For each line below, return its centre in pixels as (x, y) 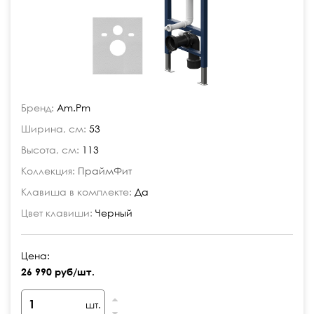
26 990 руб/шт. (58, 272)
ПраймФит (105, 171)
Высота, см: (50, 150)
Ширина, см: (54, 129)
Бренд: (37, 108)
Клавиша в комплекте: (76, 192)
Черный (112, 213)
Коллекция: (48, 171)
